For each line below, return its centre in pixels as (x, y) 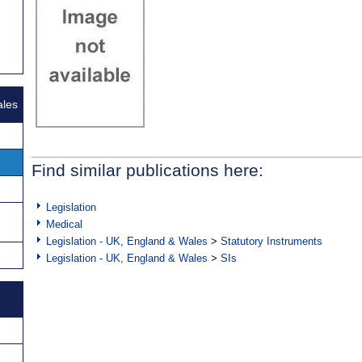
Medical (64, 225)
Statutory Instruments (271, 242)
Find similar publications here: (147, 170)
